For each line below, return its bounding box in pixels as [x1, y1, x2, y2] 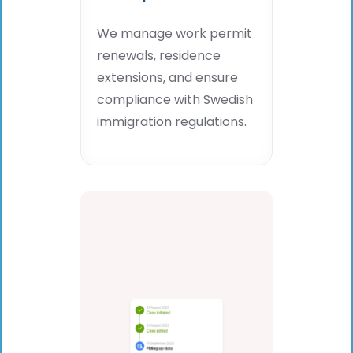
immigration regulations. [97, 113, 247, 132]
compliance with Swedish [97, 91, 253, 110]
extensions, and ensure [97, 69, 238, 87]
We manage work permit [97, 24, 252, 43]
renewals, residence [97, 46, 221, 65]
